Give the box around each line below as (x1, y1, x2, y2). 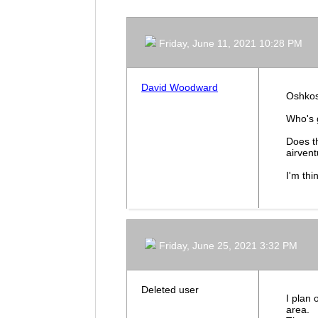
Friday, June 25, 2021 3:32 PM (159, 240, 298, 252)
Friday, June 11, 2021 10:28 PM (159, 38, 303, 50)
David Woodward (141, 82, 218, 94)
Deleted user (141, 284, 199, 296)
